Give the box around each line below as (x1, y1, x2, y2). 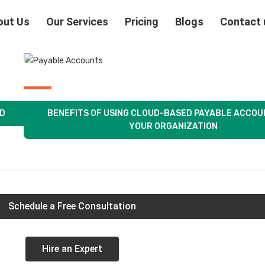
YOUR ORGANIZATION (129, 121, 218, 131)
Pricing (125, 15, 159, 28)
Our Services (46, 15, 109, 28)
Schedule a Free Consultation (8, 201, 136, 212)
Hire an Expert (42, 243, 102, 254)
